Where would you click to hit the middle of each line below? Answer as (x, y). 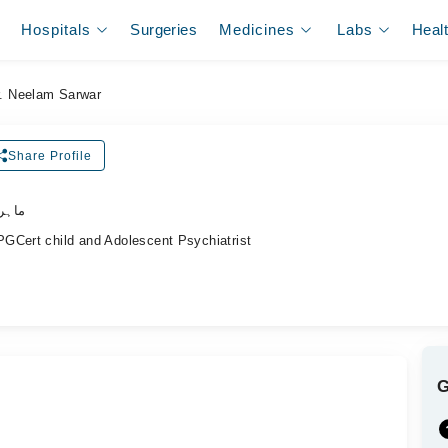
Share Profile (49, 155)
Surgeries (163, 29)
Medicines (257, 29)
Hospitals (56, 29)
